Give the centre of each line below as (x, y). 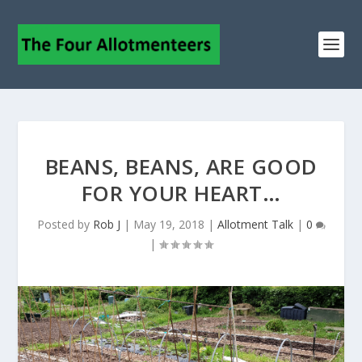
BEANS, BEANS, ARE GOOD (181, 166)
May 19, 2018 (168, 224)
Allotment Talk (255, 224)
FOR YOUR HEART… (181, 193)
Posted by (65, 224)
